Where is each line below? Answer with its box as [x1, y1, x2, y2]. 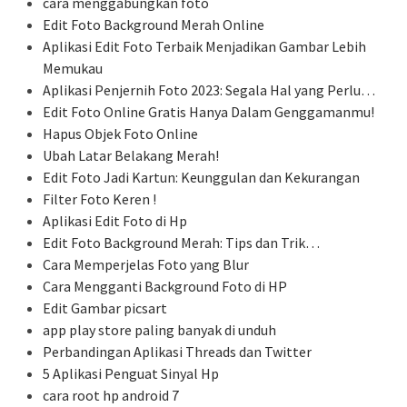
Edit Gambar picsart [43, 299, 167, 318]
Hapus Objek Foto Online [43, 124, 198, 144]
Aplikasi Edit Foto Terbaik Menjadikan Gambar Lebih [43, 37, 366, 56]
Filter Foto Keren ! [43, 190, 156, 209]
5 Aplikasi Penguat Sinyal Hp [43, 364, 219, 383]
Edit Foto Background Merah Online [43, 15, 264, 35]
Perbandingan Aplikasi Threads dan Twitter [43, 342, 312, 362]
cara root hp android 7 [43, 386, 179, 405]
